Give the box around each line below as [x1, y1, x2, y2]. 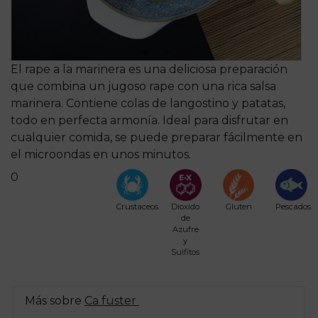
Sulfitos [171, 246, 200, 257]
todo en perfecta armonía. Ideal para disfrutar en [11, 114, 288, 127]
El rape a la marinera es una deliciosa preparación [11, 62, 287, 76]
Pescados [275, 201, 312, 212]
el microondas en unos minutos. [11, 148, 191, 161]
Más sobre [25, 293, 84, 307]
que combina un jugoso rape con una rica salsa [11, 79, 276, 93]
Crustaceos [116, 201, 159, 212]
